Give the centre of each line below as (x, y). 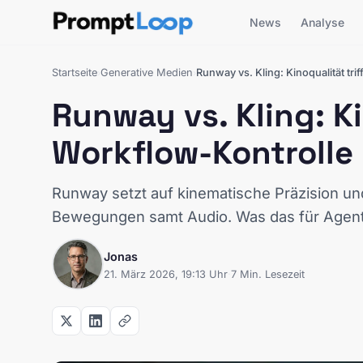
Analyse (323, 22)
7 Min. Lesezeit (268, 274)
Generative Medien (147, 73)
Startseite (75, 73)
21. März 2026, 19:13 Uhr (166, 274)
